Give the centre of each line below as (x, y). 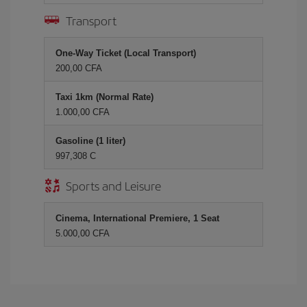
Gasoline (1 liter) (90, 141)
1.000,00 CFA (83, 112)
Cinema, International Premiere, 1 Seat (137, 218)
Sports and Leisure (113, 185)
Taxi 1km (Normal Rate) (105, 97)
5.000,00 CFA (83, 233)
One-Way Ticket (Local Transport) (126, 53)
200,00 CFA (79, 68)
